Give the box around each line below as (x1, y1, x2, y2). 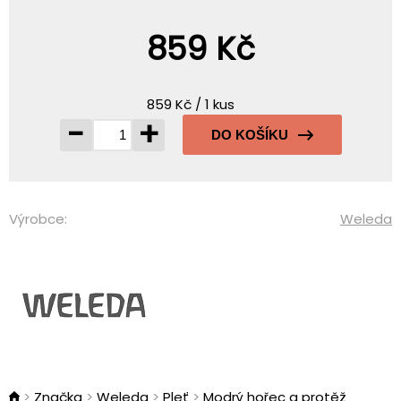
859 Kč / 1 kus (146, 95, 235, 114)
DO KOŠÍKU (210, 127, 288, 142)
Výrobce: (9, 209, 67, 228)
